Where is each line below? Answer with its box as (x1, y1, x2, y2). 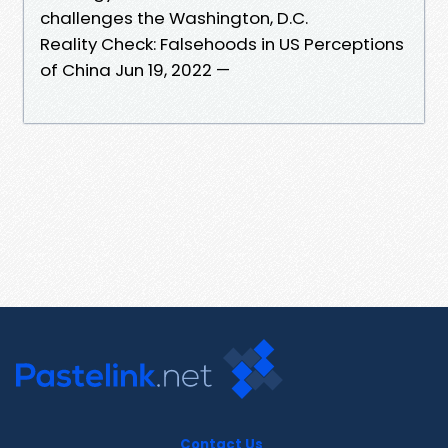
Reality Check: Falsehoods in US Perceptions (40, 31, 404, 56)
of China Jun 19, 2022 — (40, 57, 230, 82)
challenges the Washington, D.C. (40, 5, 312, 30)
